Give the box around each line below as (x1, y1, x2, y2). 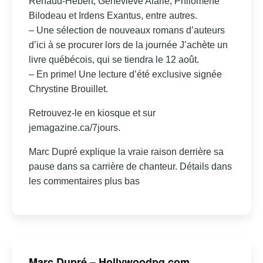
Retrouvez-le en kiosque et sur (28, 107, 156, 118)
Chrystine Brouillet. (28, 83, 108, 94)
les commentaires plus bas (28, 176, 140, 186)
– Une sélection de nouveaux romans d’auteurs (28, 25, 225, 35)
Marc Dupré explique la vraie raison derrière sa (28, 146, 224, 157)
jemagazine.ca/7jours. (28, 122, 120, 133)
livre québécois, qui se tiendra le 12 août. (28, 54, 199, 65)
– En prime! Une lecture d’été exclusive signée (28, 69, 222, 79)
